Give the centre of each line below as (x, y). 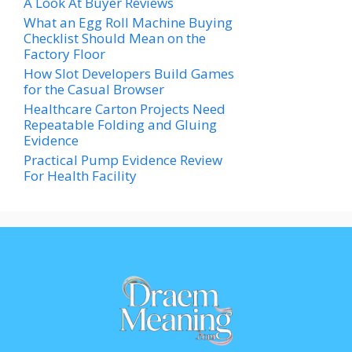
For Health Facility (80, 176)
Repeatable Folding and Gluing (120, 125)
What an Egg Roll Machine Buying (128, 23)
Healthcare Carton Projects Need (125, 109)
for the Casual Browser (94, 90)
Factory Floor (64, 54)
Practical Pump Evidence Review (123, 160)
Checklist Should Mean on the (115, 38)
